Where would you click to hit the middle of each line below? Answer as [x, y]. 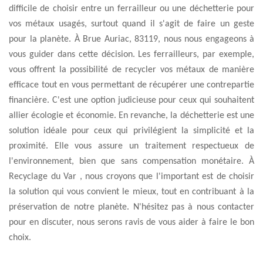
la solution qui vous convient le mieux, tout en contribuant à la [131, 192]
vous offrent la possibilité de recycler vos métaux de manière [131, 70]
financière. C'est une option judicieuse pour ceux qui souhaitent [131, 100]
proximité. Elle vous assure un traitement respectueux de [131, 146]
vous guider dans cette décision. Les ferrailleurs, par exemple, [131, 55]
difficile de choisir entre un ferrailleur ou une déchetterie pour [131, 9]
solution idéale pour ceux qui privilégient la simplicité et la [131, 131]
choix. [20, 238]
